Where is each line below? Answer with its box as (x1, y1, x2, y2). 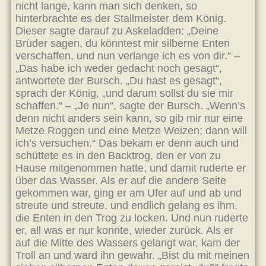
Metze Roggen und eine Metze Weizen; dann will (15, 125, 247, 137)
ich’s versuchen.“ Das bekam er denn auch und (15, 137, 239, 149)
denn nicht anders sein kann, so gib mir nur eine (15, 112, 243, 124)
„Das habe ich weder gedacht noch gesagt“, (15, 62, 222, 74)
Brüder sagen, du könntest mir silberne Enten (15, 37, 230, 49)
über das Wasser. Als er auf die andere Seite (15, 175, 226, 186)
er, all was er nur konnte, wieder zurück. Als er (15, 224, 233, 236)
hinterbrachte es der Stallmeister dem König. (15, 12, 226, 24)
